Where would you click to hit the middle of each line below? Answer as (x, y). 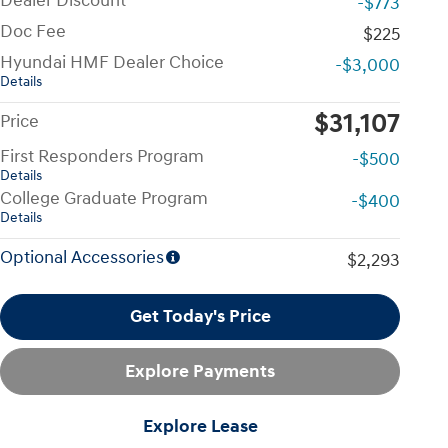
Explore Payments (200, 372)
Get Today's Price (200, 317)
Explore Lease (200, 426)
